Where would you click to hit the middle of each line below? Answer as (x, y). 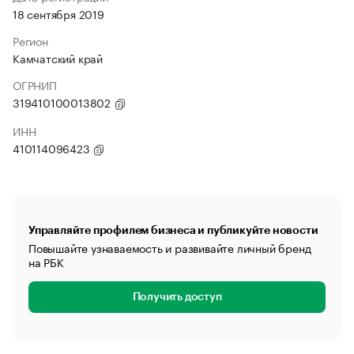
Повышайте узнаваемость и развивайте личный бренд (170, 247)
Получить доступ (177, 297)
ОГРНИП (35, 85)
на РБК (46, 262)
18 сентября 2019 (58, 13)
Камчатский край (58, 58)
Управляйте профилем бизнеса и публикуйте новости (173, 230)
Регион (30, 40)
